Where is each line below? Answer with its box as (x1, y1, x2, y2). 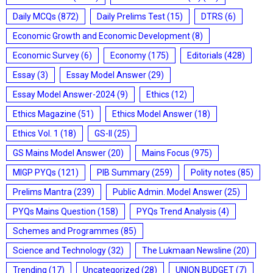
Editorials (187, 51, 222, 60)
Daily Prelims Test (97, 12, 165, 21)
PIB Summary (97, 168, 150, 177)
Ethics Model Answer (112, 109, 193, 119)
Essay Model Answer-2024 (13, 90, 115, 99)
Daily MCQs (13, 12, 56, 21)
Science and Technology (13, 246, 106, 255)
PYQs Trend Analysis (136, 207, 216, 216)
